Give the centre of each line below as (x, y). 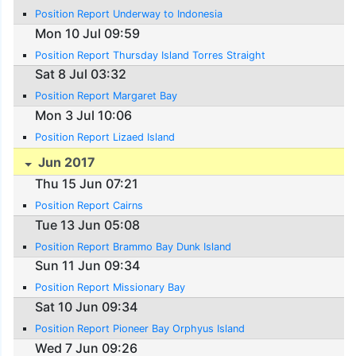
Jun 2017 (66, 162)
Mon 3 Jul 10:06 (84, 115)
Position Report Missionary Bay (110, 288)
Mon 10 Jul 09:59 (88, 33)
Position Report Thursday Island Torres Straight (151, 55)
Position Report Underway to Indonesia (129, 14)
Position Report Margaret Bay (106, 96)
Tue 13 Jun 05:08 (88, 224)
